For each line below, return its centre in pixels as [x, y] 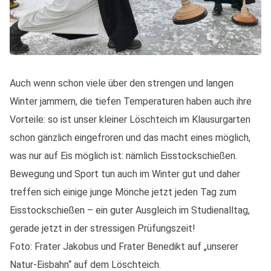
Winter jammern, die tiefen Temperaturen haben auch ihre [131, 101]
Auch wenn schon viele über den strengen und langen [122, 83]
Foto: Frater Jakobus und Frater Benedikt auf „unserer [124, 247]
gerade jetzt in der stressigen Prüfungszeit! [103, 228]
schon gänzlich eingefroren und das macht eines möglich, [130, 138]
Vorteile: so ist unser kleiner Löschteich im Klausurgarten [130, 119]
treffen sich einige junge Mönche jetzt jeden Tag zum [123, 192]
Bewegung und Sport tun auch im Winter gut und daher [125, 174]
